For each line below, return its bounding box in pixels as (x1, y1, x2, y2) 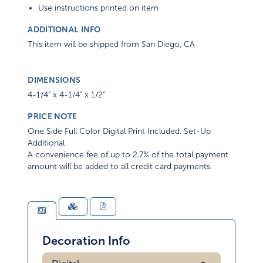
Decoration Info (42, 234, 131, 247)
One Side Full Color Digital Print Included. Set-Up (28, 126, 211, 136)
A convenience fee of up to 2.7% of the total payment (28, 150, 229, 159)
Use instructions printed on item (38, 3, 159, 12)
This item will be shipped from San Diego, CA (28, 39, 195, 49)
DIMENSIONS (28, 75, 81, 85)
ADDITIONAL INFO (28, 24, 101, 34)
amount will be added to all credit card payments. (28, 161, 213, 171)
